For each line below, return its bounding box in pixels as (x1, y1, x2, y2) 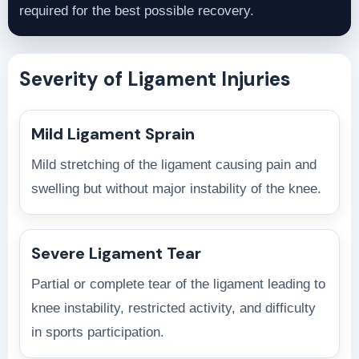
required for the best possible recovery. (19, 2, 254, 18)
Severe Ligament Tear (31, 242, 201, 264)
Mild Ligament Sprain (31, 123, 195, 144)
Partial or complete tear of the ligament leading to (31, 276, 325, 292)
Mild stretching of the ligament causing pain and (31, 156, 317, 172)
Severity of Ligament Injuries (19, 66, 291, 91)
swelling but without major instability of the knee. (31, 180, 321, 196)
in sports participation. (31, 324, 164, 340)
